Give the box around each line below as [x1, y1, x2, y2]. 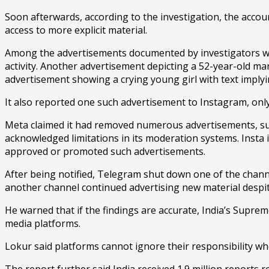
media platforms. [5, 216, 80, 230]
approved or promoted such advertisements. [5, 144, 205, 158]
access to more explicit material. [5, 23, 147, 37]
